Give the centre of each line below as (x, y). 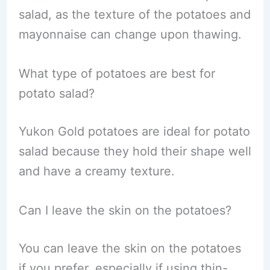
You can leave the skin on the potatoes (130, 248)
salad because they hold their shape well (135, 151)
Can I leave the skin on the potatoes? (125, 210)
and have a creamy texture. (96, 171)
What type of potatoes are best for (117, 74)
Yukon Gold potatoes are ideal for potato (134, 131)
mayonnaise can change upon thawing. (130, 34)
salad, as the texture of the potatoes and (134, 14)
